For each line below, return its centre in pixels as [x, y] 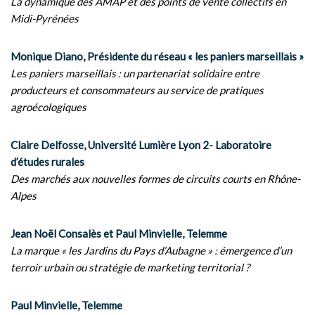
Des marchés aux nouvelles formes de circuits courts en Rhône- [155, 179]
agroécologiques [49, 107]
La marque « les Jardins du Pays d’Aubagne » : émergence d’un [151, 250]
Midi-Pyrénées [45, 18]
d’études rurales [47, 162]
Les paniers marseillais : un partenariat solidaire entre [135, 73]
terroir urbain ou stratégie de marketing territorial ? [130, 267]
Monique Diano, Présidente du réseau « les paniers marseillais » [157, 56]
